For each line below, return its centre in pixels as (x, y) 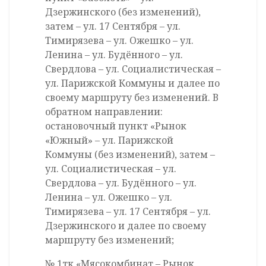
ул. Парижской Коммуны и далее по (132, 83)
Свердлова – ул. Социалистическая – (133, 69)
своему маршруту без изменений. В (132, 98)
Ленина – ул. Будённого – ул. (114, 55)
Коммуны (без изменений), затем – (130, 155)
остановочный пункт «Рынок (116, 126)
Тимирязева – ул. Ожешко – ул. (119, 41)
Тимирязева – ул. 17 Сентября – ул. (128, 212)
